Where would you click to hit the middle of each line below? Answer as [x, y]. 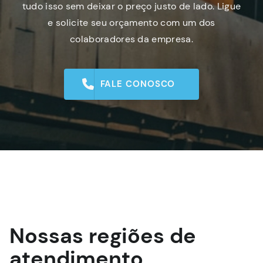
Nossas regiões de [103, 235]
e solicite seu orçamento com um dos [131, 22]
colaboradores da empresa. [131, 39]
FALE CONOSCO [138, 84]
